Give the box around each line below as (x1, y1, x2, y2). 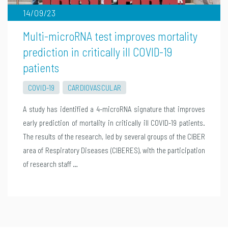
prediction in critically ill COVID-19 (22, 44, 172, 59)
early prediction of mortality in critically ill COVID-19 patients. (22, 118, 205, 127)
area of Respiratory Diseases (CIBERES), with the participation (22, 145, 205, 155)
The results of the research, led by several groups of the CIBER (22, 131, 205, 141)
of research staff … (22, 159, 78, 168)
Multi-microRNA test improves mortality (22, 28, 197, 43)
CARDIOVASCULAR (68, 82, 122, 92)
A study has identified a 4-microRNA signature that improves (22, 104, 205, 113)
